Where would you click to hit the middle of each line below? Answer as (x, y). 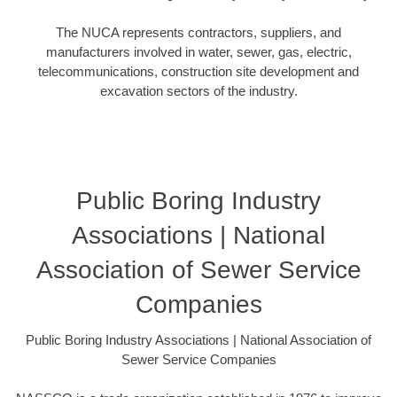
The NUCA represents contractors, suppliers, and (198, 33)
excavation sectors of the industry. (198, 91)
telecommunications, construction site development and (198, 72)
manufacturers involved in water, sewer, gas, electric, (198, 52)
